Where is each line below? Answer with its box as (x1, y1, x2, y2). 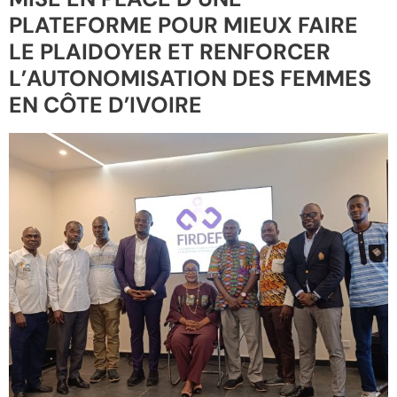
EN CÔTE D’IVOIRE (9, 90, 202, 121)
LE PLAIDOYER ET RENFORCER (9, 37, 331, 67)
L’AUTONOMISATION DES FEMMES (9, 64, 371, 94)
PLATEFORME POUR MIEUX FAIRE (9, 11, 358, 41)
